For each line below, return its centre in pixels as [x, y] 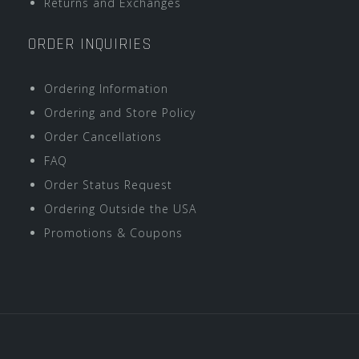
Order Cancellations [103, 137]
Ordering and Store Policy [120, 113]
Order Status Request [108, 185]
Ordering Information [106, 89]
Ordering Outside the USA [120, 209]
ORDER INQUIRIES [90, 44]
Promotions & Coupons [113, 233]
